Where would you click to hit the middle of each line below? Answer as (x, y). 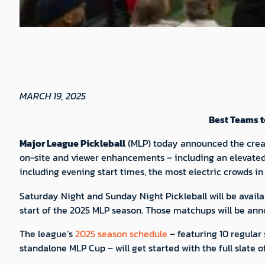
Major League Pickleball (72, 143)
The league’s (47, 233)
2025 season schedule (121, 233)
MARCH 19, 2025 (52, 96)
